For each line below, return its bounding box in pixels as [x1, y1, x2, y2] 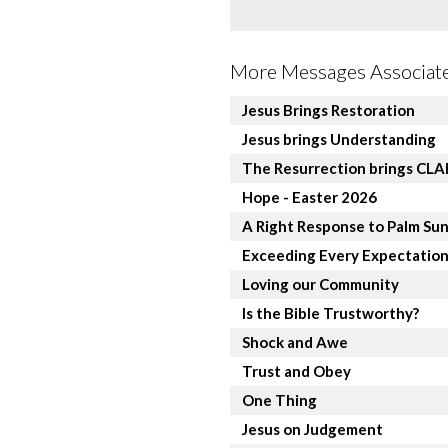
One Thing [242, 390, 317, 409]
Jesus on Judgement [242, 419, 383, 438]
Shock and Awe [242, 332, 348, 351]
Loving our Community [242, 274, 399, 293]
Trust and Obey [242, 361, 351, 380]
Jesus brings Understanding [242, 129, 436, 148]
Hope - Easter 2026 [242, 187, 377, 206]
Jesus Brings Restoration [242, 100, 415, 119]
